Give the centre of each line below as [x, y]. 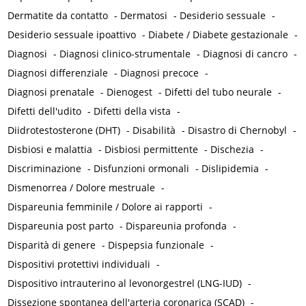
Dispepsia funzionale [156, 245]
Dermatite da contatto [58, 16]
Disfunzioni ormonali [142, 169]
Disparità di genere [52, 245]
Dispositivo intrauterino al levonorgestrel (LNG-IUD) [125, 283]
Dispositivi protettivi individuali [79, 264]
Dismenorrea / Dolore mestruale [82, 188]
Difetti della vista [133, 111]
